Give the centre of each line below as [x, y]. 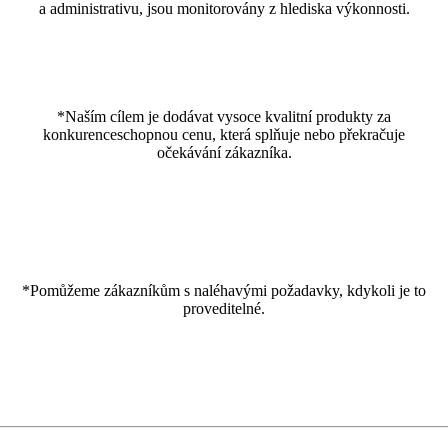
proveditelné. [224, 308]
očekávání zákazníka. [224, 152]
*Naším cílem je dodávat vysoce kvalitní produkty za [224, 116]
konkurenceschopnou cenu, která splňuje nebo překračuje [224, 134]
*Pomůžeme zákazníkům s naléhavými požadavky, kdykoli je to [224, 290]
